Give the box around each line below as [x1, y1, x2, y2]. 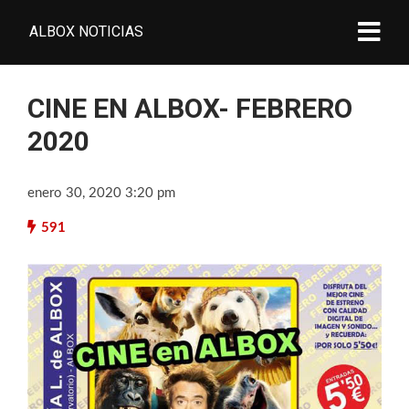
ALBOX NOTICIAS [29, 23, 143, 40]
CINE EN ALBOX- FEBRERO [27, 92, 352, 124]
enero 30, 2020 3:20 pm [27, 186, 175, 200]
